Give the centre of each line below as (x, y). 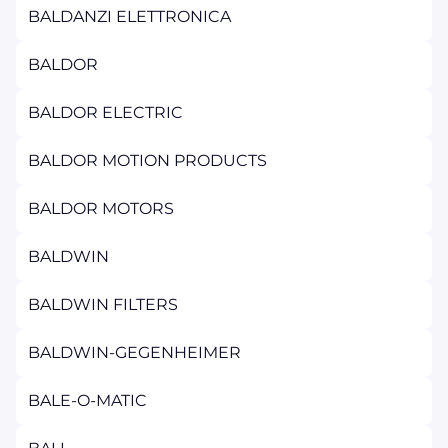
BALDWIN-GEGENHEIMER (134, 352)
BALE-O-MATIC (87, 400)
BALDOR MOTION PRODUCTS (147, 160)
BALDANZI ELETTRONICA (129, 16)
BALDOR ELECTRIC (105, 112)
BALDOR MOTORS (101, 208)
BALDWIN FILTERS (103, 304)
